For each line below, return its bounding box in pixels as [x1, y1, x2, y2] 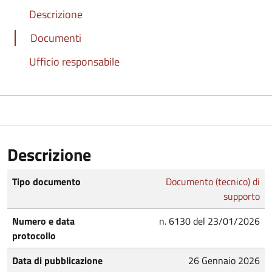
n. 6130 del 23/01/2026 [159, 213, 260, 228]
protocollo [12, 228, 56, 243]
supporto [223, 188, 260, 203]
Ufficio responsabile [29, 53, 120, 70]
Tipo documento [12, 174, 81, 189]
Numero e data [12, 213, 75, 228]
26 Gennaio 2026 [188, 253, 260, 268]
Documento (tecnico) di [166, 174, 260, 189]
